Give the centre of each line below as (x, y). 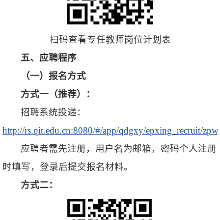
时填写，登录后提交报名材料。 (68, 166)
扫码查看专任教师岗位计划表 (110, 39)
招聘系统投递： (54, 112)
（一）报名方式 (54, 76)
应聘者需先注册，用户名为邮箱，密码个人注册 (119, 148)
